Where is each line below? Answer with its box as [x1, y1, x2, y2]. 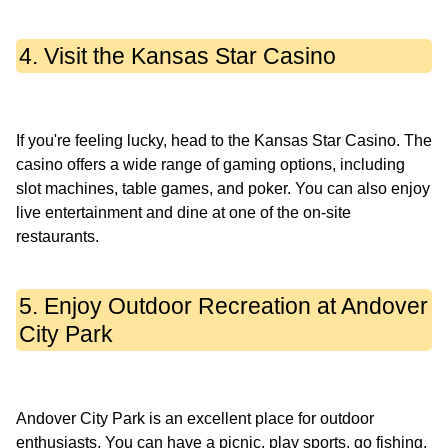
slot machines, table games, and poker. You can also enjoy [16, 180, 430, 198]
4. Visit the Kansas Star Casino [19, 43, 336, 70]
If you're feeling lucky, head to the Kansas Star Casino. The [16, 132, 432, 150]
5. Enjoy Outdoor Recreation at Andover [19, 293, 428, 320]
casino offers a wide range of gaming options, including [16, 156, 405, 174]
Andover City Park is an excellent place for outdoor [16, 410, 374, 428]
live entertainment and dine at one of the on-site [16, 204, 351, 222]
